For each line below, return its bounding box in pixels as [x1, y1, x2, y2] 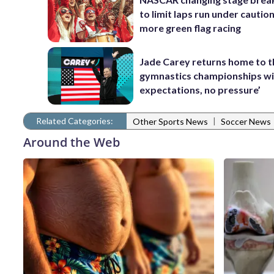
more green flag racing [139, 21, 242, 34]
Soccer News [221, 116, 271, 127]
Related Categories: [36, 115, 113, 126]
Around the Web [23, 133, 120, 150]
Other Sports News [133, 116, 208, 127]
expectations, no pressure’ [139, 84, 261, 96]
